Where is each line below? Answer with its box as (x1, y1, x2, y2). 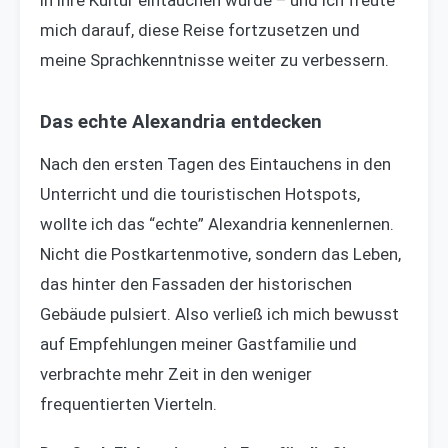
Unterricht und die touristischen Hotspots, (40, 184, 360, 205)
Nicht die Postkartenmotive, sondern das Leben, (40, 244, 401, 265)
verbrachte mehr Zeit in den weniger (40, 364, 312, 385)
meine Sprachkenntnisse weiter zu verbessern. (40, 50, 389, 71)
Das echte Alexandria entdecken (40, 111, 322, 134)
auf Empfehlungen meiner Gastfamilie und (40, 334, 357, 355)
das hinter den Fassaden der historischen (40, 274, 352, 295)
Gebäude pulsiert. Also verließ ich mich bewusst (40, 304, 399, 325)
